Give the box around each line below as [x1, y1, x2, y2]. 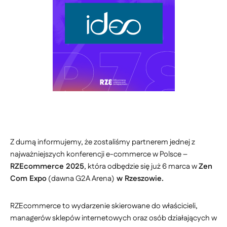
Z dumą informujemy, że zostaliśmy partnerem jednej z [10, 137, 195, 147]
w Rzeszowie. [115, 173, 164, 184]
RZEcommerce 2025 [10, 161, 84, 172]
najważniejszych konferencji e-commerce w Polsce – [10, 149, 187, 160]
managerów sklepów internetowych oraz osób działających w [10, 213, 217, 223]
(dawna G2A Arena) [47, 173, 115, 184]
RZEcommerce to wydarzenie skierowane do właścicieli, [10, 201, 198, 211]
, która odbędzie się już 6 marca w [84, 161, 199, 172]
